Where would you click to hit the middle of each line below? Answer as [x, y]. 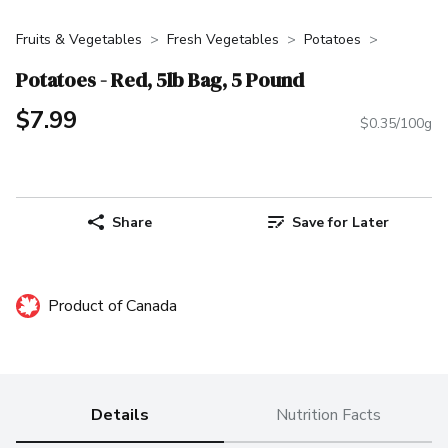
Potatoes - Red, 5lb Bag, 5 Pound [160, 79]
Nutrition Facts [328, 415]
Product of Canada [112, 306]
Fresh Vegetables [223, 39]
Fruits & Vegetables [79, 39]
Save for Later [340, 222]
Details [120, 415]
